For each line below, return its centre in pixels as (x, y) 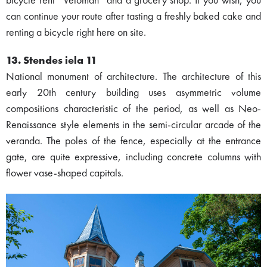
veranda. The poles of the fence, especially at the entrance (133, 141)
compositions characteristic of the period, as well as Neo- (133, 109)
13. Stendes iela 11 (52, 60)
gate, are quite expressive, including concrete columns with (133, 157)
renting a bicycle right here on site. (76, 32)
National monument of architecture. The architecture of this (133, 77)
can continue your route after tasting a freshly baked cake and (133, 16)
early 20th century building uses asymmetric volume (133, 93)
